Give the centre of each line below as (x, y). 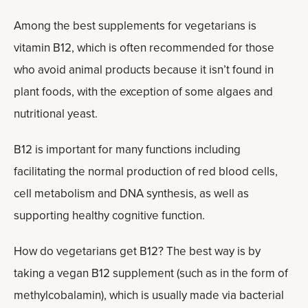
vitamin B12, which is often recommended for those (144, 48)
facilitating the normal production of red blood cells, (146, 172)
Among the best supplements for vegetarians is (135, 26)
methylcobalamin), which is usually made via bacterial (149, 295)
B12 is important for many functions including (127, 150)
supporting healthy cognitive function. (109, 216)
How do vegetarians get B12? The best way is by (137, 251)
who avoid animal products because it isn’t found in (144, 70)
